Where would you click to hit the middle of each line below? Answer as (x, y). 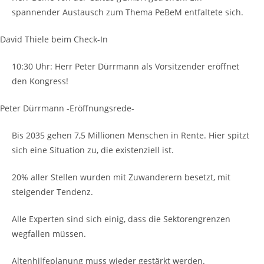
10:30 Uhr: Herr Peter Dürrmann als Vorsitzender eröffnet (126, 66)
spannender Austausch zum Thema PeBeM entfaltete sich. (128, 12)
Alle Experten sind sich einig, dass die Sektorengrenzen (121, 219)
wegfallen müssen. (49, 233)
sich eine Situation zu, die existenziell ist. (93, 150)
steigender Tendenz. (52, 192)
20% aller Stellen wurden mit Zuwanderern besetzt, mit (121, 177)
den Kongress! (40, 81)
